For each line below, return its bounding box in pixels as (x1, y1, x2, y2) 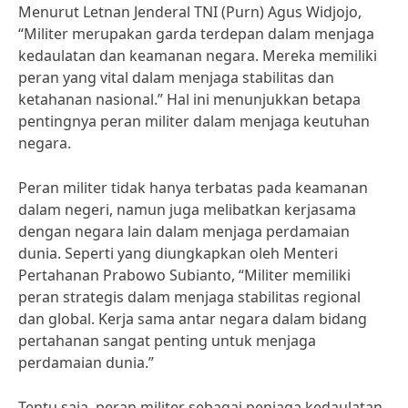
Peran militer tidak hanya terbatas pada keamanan (18, 178, 368, 198)
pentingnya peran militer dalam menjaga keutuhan (18, 111, 370, 131)
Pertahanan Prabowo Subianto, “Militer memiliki (18, 265, 351, 285)
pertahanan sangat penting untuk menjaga (18, 331, 316, 351)
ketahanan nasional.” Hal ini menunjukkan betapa (18, 89, 361, 109)
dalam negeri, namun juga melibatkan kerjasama (18, 199, 356, 219)
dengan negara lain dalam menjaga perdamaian (18, 221, 350, 241)
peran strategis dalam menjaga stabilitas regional (18, 287, 361, 307)
